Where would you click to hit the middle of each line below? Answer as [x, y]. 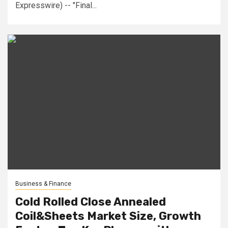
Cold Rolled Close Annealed [91, 202]
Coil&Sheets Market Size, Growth [108, 216]
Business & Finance [43, 183]
